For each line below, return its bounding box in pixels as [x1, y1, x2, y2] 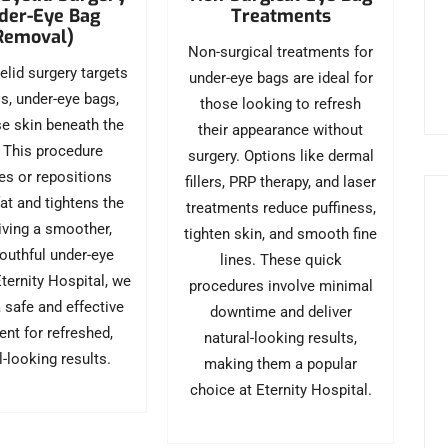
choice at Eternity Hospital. [189, 380, 372, 399]
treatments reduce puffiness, [185, 198, 376, 217]
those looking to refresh [200, 94, 362, 113]
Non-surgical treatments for [188, 42, 374, 61]
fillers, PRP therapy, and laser [185, 172, 377, 191]
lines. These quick [219, 250, 342, 269]
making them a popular [204, 354, 358, 373]
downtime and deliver [209, 302, 352, 321]
